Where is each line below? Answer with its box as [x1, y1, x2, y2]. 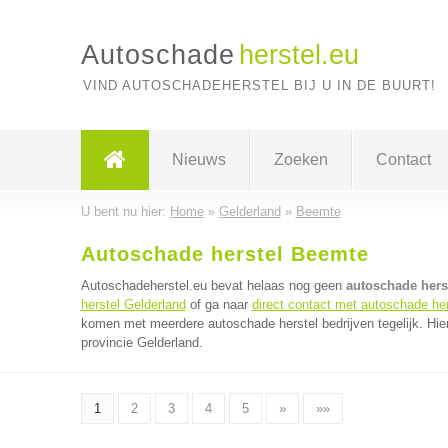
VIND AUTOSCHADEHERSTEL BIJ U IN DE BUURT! [82, 78, 436, 93]
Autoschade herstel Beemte [80, 243, 369, 265]
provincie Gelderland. [80, 335, 203, 350]
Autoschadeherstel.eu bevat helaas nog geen [80, 278, 346, 293]
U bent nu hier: [80, 204, 170, 219]
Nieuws [171, 151, 226, 168]
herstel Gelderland [80, 297, 186, 312]
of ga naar [185, 297, 252, 312]
